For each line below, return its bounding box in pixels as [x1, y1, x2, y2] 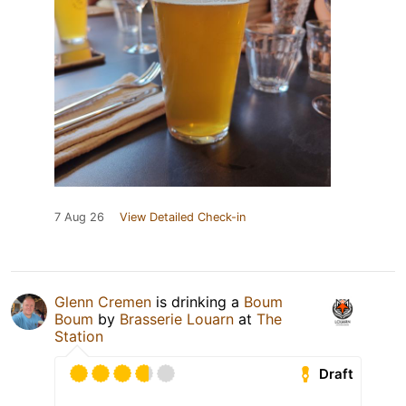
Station [54, 327, 103, 346]
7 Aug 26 [54, 210, 104, 225]
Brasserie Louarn [120, 310, 234, 329]
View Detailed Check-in [120, 210, 246, 225]
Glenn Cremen [54, 293, 151, 312]
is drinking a [151, 293, 244, 312]
